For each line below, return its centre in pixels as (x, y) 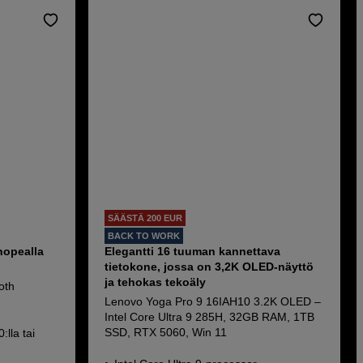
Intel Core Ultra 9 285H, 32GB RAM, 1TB (209, 317)
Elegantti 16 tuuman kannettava (192, 251)
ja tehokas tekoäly (155, 282)
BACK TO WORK (143, 236)
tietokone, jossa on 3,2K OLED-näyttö (209, 267)
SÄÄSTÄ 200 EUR (145, 218)
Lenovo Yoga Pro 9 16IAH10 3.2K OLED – (212, 301)
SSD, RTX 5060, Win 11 (165, 332)
